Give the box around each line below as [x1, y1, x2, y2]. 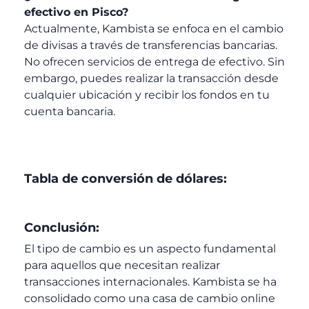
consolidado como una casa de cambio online [24, 292, 275, 306]
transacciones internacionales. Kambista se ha [24, 275, 277, 289]
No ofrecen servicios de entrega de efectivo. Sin [24, 54, 285, 68]
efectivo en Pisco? [24, 5, 128, 19]
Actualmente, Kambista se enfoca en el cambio [24, 21, 283, 35]
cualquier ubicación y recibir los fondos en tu [24, 88, 270, 101]
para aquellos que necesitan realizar [24, 259, 220, 272]
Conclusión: [24, 220, 99, 236]
